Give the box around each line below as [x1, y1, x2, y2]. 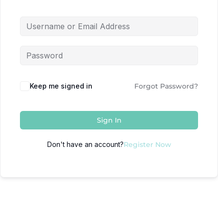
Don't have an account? [47, 140, 124, 148]
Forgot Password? [134, 82, 198, 91]
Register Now [123, 140, 171, 149]
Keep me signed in [30, 82, 92, 90]
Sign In [96, 116, 122, 125]
